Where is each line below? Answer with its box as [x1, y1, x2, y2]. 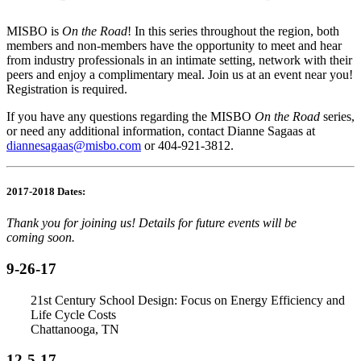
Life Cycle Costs [31, 307, 116, 322]
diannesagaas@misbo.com [6, 138, 141, 152]
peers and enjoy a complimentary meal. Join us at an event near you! [6, 67, 353, 81]
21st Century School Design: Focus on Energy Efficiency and [31, 293, 345, 307]
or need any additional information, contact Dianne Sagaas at [6, 123, 315, 138]
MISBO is [6, 23, 62, 38]
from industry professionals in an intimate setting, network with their [6, 52, 352, 67]
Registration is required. [6, 81, 127, 96]
